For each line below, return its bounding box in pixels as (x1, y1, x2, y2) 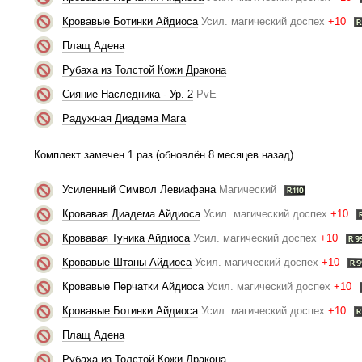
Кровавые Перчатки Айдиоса (61, 280, 204, 293)
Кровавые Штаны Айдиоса (61, 256, 192, 269)
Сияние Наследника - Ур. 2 (61, 87, 193, 100)
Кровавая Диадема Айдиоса (61, 208, 200, 221)
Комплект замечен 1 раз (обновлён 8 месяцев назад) (34, 148, 293, 161)
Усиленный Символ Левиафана (61, 183, 216, 196)
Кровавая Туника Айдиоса (61, 232, 190, 245)
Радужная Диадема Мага (61, 112, 186, 124)
